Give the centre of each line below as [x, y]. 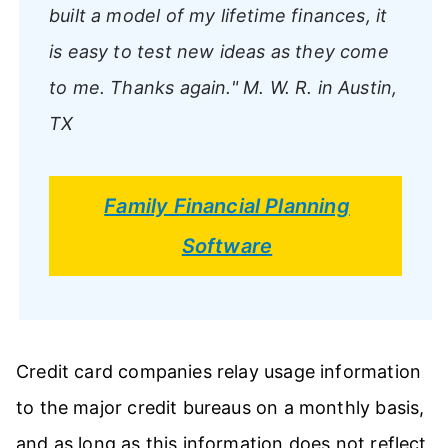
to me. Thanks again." [143, 87]
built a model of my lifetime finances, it [218, 15]
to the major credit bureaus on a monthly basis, [220, 407]
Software [227, 245]
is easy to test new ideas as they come [219, 51]
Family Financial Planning [227, 205]
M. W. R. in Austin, [317, 87]
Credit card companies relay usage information [219, 371]
